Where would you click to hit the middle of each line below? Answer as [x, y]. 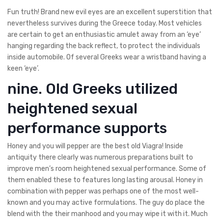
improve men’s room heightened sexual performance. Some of [107, 168]
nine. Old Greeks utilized [93, 89]
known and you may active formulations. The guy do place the [106, 202]
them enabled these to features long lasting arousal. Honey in [105, 180]
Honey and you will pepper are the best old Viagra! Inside [95, 146]
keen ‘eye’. [23, 68]
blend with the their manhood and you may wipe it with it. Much [108, 214]
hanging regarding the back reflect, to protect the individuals [104, 46]
